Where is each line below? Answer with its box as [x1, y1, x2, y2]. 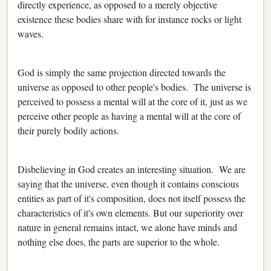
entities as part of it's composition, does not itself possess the [18, 191, 246, 204]
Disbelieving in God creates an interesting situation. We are [18, 162, 246, 175]
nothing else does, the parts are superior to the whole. [18, 235, 223, 248]
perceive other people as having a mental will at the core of [18, 109, 241, 122]
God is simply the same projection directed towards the [18, 65, 226, 79]
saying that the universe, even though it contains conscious [18, 177, 239, 190]
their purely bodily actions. [18, 123, 119, 137]
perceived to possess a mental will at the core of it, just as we [18, 94, 247, 108]
